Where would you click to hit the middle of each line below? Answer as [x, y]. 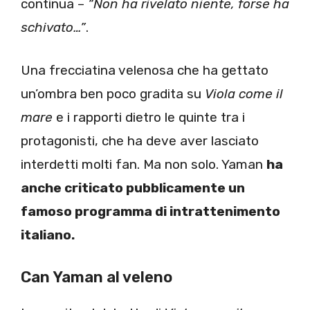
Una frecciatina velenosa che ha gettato [145, 71]
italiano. [48, 235]
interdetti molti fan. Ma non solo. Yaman [144, 165]
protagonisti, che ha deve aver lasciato [140, 141]
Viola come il [244, 94]
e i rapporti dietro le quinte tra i [149, 118]
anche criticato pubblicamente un [133, 188]
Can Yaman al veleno [97, 277]
